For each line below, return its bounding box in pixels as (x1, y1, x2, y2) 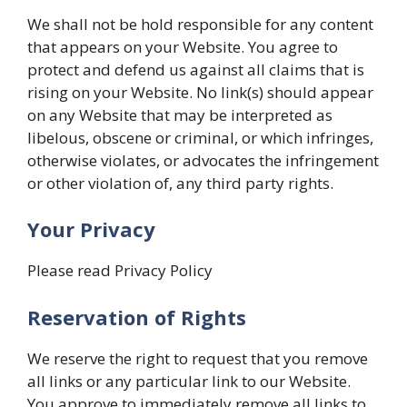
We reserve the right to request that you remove (27, 347, 368, 369)
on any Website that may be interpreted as (27, 104, 333, 125)
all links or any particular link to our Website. (27, 370, 351, 392)
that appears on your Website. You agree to (27, 35, 338, 57)
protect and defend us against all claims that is (27, 58, 364, 80)
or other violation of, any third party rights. (27, 172, 333, 194)
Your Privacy (27, 215, 155, 243)
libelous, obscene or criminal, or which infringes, (27, 126, 373, 148)
